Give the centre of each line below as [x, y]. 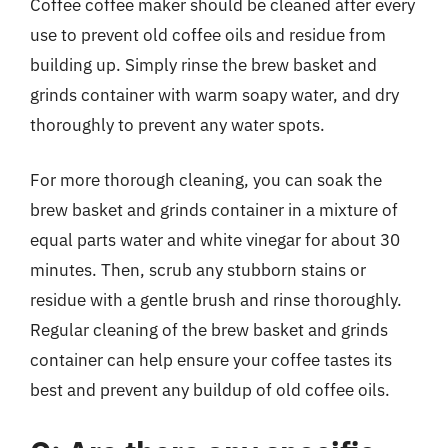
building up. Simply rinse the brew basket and [203, 64]
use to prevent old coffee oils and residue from [208, 34]
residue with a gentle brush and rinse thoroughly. [216, 300]
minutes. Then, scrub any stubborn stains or [198, 270]
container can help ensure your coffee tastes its [211, 360]
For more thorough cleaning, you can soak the [206, 180]
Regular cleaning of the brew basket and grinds [209, 330]
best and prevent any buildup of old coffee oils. [210, 390]
